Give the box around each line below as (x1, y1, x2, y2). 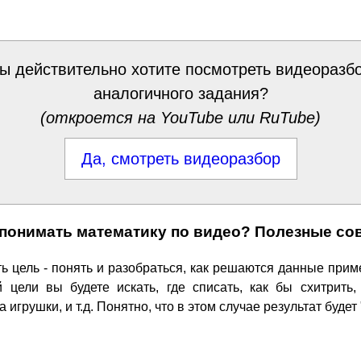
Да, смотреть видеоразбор (81, 150, 280, 168)
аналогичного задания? (93, 85, 268, 102)
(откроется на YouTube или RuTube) (40, 109, 321, 127)
